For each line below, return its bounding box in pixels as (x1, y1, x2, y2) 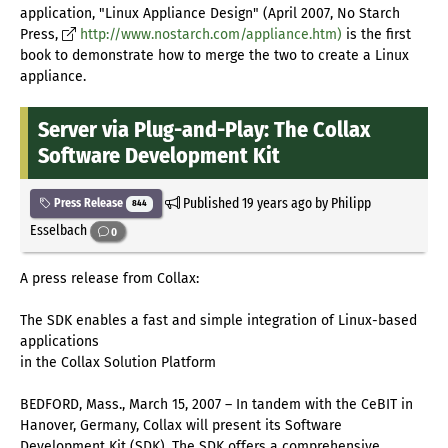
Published (179, 194, 242, 213)
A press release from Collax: (20, 270, 199, 288)
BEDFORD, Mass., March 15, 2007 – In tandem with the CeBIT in (20, 396, 413, 414)
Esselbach (30, 221, 90, 240)
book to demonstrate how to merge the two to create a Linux (20, 47, 409, 65)
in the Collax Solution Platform (20, 354, 216, 372)
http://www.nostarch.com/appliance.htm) (80, 26, 342, 44)
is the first (342, 26, 411, 44)
